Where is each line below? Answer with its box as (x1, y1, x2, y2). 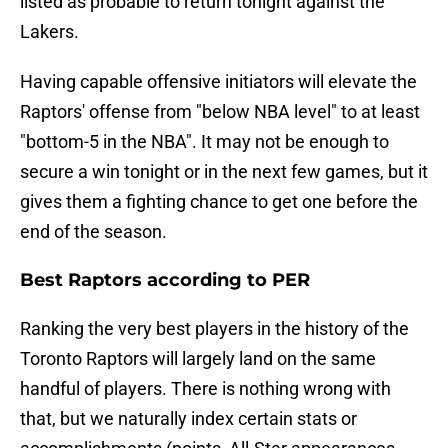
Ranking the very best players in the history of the (20, 318, 409, 340)
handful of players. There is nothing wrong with (20, 378, 391, 400)
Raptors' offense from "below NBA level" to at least (20, 101, 420, 123)
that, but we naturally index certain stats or (20, 408, 357, 430)
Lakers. (20, 21, 79, 43)
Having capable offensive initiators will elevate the (20, 71, 417, 93)
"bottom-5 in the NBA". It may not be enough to (20, 131, 389, 153)
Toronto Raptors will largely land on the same (20, 348, 376, 370)
